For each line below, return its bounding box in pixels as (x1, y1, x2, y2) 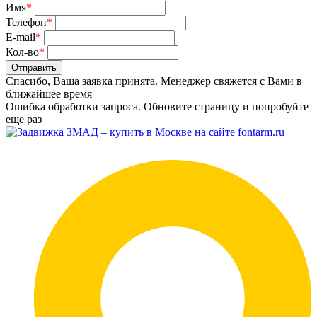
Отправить (11, 62, 57, 73)
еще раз (6, 113, 42, 125)
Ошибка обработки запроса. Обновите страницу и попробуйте (6, 100, 309, 113)
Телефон (6, 16, 47, 28)
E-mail (6, 30, 35, 43)
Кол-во (6, 45, 39, 58)
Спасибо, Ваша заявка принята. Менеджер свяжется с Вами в (6, 74, 302, 87)
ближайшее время (6, 87, 92, 100)
